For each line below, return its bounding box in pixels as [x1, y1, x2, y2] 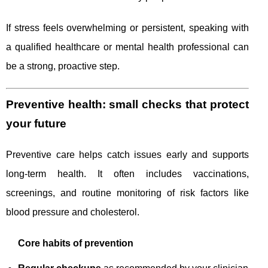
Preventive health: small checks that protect [6, 98, 249, 111]
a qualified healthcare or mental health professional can [6, 42, 249, 53]
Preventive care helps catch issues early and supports [6, 150, 249, 160]
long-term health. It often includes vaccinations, [6, 169, 249, 179]
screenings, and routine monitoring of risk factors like [6, 188, 249, 199]
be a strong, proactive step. [6, 61, 120, 72]
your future [6, 117, 66, 130]
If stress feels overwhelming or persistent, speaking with [6, 23, 249, 33]
